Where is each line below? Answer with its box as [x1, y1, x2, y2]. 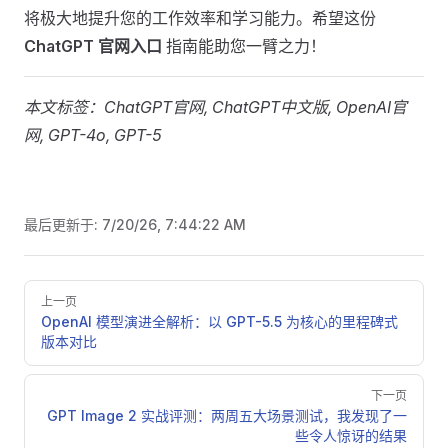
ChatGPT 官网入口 [24, 36, 162, 56]
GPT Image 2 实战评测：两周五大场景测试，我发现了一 [47, 407, 407, 424]
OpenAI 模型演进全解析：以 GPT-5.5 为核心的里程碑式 [41, 313, 398, 330]
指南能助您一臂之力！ [162, 36, 326, 56]
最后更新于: [24, 216, 102, 233]
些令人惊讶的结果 [295, 427, 407, 444]
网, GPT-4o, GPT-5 [24, 125, 162, 145]
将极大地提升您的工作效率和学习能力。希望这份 [24, 8, 376, 28]
